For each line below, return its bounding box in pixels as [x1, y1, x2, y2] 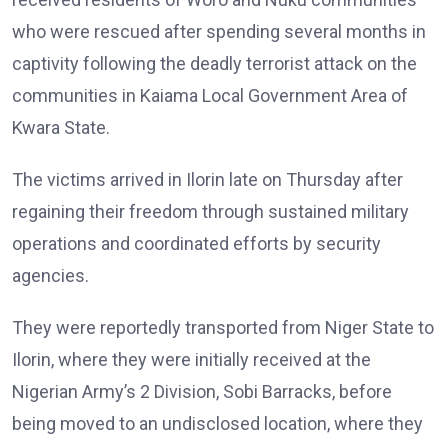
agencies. [12, 265, 89, 286]
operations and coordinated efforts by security [12, 233, 381, 254]
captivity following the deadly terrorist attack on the [12, 53, 417, 74]
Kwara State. [12, 117, 110, 138]
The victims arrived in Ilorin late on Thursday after [12, 169, 403, 190]
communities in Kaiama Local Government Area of [12, 85, 408, 106]
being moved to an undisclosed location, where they [12, 413, 423, 434]
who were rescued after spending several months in [12, 21, 426, 42]
